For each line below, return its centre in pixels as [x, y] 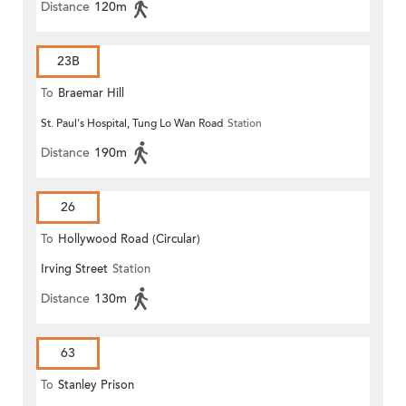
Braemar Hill [91, 94]
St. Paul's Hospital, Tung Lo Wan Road [132, 124]
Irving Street [74, 270]
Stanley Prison [96, 386]
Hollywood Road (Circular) [129, 240]
